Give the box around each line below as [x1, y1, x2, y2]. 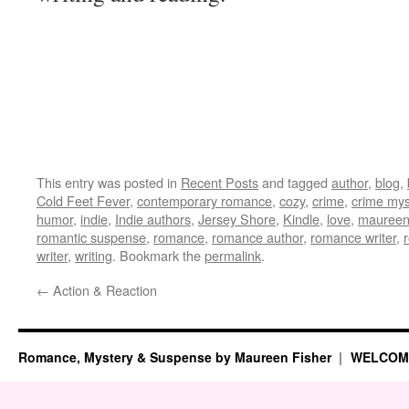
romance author [212, 227, 303, 246]
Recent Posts [181, 173, 258, 192]
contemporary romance [137, 191, 272, 210]
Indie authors [115, 209, 191, 228]
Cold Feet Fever [37, 191, 130, 210]
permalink [204, 246, 261, 265]
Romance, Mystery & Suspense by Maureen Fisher [18, 348, 335, 366]
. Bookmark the [112, 246, 204, 265]
